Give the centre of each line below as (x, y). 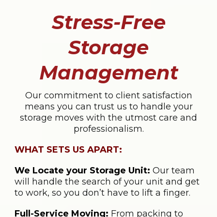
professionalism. (108, 129)
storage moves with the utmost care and (108, 117)
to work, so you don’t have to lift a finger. (102, 193)
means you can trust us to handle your (108, 106)
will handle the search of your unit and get (107, 181)
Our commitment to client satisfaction (108, 95)
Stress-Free (108, 22)
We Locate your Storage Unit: (82, 170)
